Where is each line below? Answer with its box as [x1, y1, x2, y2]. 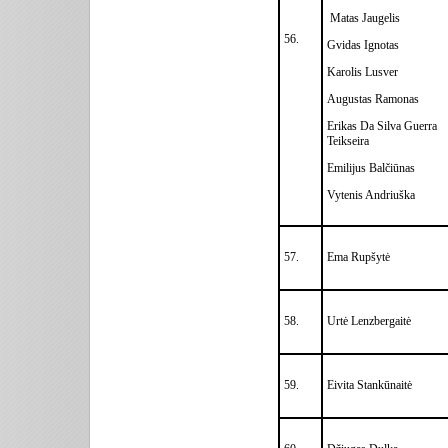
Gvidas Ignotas [327, 37, 399, 52]
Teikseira [327, 133, 369, 148]
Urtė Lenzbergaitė [327, 313, 414, 328]
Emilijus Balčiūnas [327, 160, 415, 175]
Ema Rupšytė [327, 249, 390, 264]
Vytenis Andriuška [327, 187, 415, 202]
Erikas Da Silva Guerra [327, 118, 437, 133]
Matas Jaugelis [327, 10, 400, 25]
